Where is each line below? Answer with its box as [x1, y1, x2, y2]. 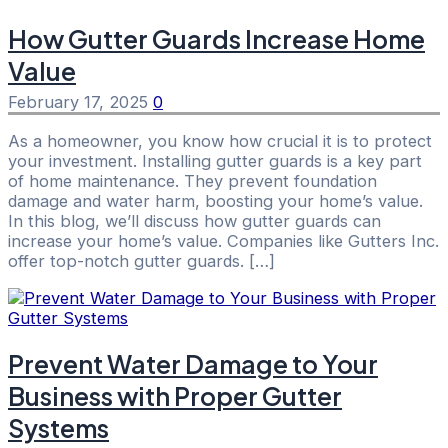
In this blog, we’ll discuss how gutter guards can [8, 211, 381, 232]
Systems [8, 412, 109, 445]
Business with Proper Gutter [8, 380, 342, 413]
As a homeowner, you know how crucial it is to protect [8, 131, 432, 152]
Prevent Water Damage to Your [8, 348, 378, 381]
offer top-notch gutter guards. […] [8, 251, 275, 272]
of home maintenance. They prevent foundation [8, 171, 377, 192]
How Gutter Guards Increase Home [8, 22, 425, 55]
